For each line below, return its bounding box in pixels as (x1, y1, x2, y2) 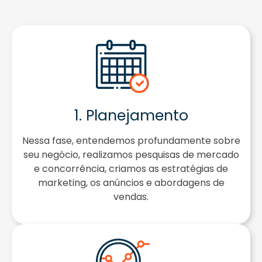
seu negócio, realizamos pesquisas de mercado (23, 147, 239, 161)
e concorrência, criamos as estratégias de (34, 161, 228, 175)
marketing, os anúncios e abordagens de (37, 175, 225, 189)
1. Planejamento (74, 105, 188, 126)
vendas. (113, 189, 149, 204)
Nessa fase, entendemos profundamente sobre (22, 133, 240, 147)
